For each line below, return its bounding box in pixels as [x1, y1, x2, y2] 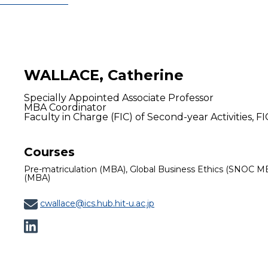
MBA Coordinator [24, 102, 106, 113]
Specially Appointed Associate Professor [24, 92, 214, 103]
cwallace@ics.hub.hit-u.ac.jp [40, 198, 154, 209]
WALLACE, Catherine [24, 66, 184, 84]
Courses [24, 145, 75, 159]
